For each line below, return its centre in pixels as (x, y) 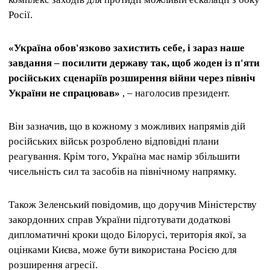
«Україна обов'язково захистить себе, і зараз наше (127, 48)
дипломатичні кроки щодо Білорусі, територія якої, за (127, 235)
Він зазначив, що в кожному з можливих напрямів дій (127, 127)
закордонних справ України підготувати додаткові (120, 220)
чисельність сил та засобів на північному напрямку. (122, 172)
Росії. (20, 14)
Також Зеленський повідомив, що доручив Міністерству (133, 205)
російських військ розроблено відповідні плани (114, 142)
